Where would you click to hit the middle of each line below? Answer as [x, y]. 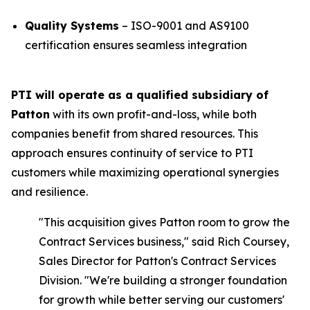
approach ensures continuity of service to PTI [132, 153]
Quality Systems [72, 26]
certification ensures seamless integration [136, 45]
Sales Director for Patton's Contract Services [157, 261]
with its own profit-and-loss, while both [153, 114]
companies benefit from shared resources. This [135, 134]
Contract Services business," [114, 241]
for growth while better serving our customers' [162, 300]
